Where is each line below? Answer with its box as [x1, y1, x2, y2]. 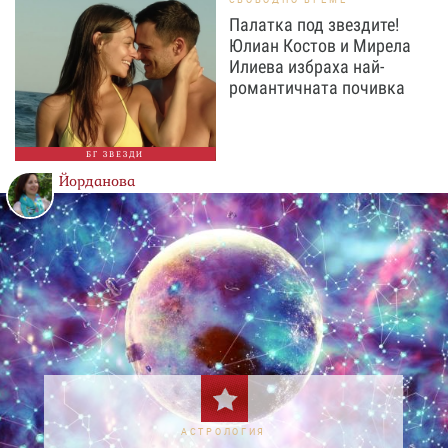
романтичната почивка [228, 77, 405, 99]
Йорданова [59, 172, 135, 191]
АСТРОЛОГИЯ [181, 425, 267, 439]
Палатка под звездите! [228, 14, 399, 36]
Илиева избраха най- [228, 56, 384, 78]
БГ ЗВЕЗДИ [86, 149, 145, 160]
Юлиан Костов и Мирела [228, 35, 411, 57]
